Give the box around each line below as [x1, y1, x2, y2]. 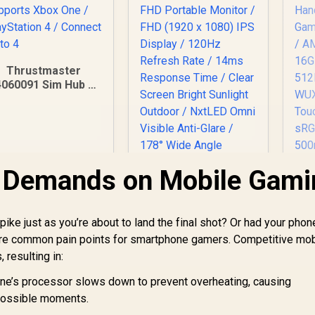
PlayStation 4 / [5, 106, 82, 120]
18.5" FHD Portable [148, 295, 249, 309]
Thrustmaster [6, 64, 82, 78]
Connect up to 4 [1, 120, 86, 134]
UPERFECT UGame [149, 266, 248, 281]
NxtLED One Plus [154, 281, 243, 295]
